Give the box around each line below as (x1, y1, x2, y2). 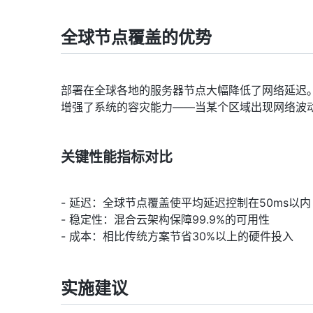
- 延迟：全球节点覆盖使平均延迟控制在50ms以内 (61, 195, 311, 210)
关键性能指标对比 (61, 148, 173, 166)
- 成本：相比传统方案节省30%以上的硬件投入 (61, 228, 293, 243)
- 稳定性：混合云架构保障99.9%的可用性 (61, 212, 270, 226)
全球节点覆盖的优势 (61, 27, 212, 48)
